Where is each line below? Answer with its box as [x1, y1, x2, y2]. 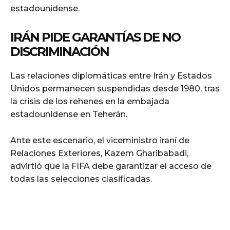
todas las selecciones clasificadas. [10, 174, 152, 184]
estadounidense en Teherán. [10, 109, 127, 119]
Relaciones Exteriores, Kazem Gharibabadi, [10, 148, 188, 158]
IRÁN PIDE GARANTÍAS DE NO [10, 29, 180, 45]
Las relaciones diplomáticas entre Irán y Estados [10, 70, 212, 81]
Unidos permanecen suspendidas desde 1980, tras [10, 83, 220, 93]
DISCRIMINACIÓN [10, 44, 109, 59]
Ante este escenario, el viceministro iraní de [10, 135, 189, 145]
